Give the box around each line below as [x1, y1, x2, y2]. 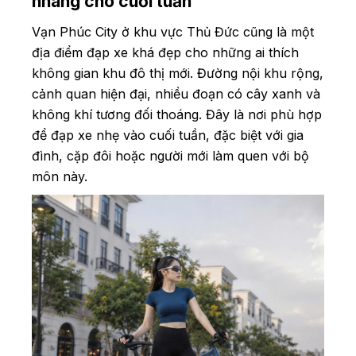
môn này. [32, 168, 91, 184]
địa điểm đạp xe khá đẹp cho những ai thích [32, 44, 299, 60]
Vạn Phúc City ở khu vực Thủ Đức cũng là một [32, 23, 314, 40]
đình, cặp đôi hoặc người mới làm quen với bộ [32, 147, 309, 164]
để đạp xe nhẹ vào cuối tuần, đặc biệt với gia [32, 126, 304, 143]
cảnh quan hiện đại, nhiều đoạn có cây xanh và [32, 85, 320, 102]
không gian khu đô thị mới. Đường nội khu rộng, [32, 64, 323, 81]
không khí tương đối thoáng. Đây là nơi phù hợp [32, 106, 322, 122]
